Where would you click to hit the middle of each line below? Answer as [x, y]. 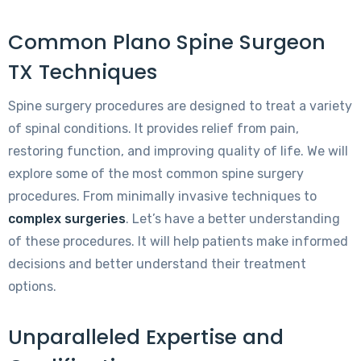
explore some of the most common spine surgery [156, 174]
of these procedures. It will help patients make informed [178, 242]
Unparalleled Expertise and [146, 338]
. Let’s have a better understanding [233, 219]
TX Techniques [83, 73]
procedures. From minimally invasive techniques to [162, 197]
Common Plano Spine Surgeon [167, 43]
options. [32, 287]
